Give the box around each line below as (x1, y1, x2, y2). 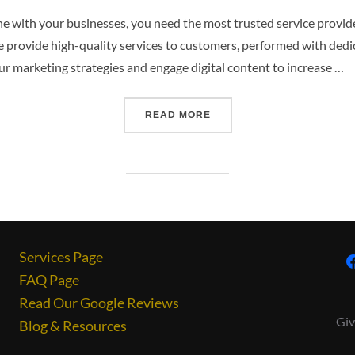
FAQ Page (19, 271, 79, 289)
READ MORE (144, 109, 211, 121)
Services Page (19, 248, 103, 266)
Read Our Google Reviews (19, 294, 179, 312)
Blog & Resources (19, 317, 127, 335)
